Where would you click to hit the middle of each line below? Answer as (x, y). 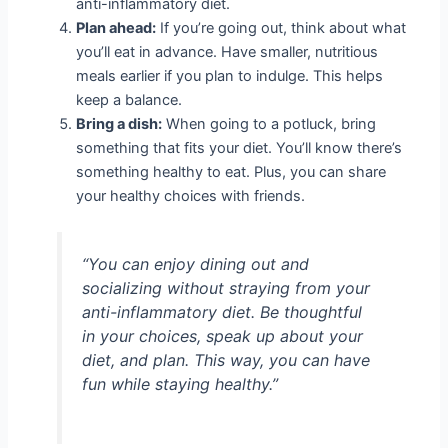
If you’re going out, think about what (281, 28)
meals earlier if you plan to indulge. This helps (230, 76)
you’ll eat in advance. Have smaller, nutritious (227, 52)
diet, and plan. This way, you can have (225, 360)
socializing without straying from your (225, 288)
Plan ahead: (116, 28)
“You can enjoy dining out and (195, 264)
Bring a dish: (119, 124)
